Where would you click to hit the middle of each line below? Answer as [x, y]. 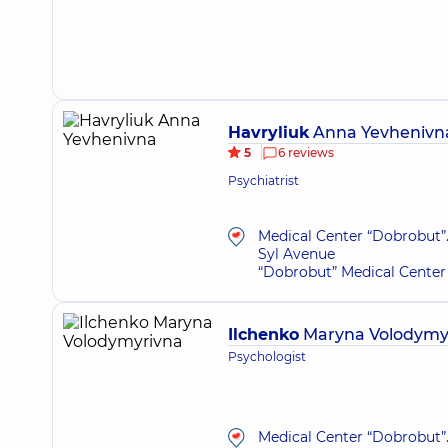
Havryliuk [268, 132]
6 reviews [306, 152]
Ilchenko [263, 334]
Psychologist [267, 356]
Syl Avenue [296, 254]
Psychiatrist [263, 180]
